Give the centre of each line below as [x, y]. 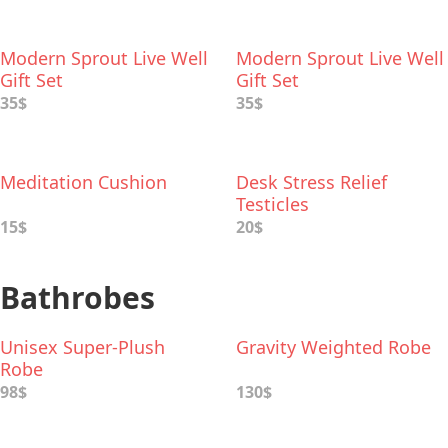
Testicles [272, 204]
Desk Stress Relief [311, 182]
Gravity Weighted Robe [333, 347]
